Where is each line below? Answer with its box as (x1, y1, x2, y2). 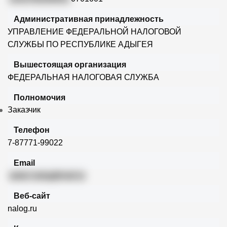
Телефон (14, 126, 50, 135)
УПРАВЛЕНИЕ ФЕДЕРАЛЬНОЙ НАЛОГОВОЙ (8, 27, 181, 36)
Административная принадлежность (14, 15, 164, 24)
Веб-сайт (14, 192, 50, 201)
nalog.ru (8, 204, 37, 213)
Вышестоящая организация (14, 60, 126, 69)
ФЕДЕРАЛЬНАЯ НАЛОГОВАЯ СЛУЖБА (8, 73, 159, 82)
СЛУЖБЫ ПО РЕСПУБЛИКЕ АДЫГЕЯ (8, 40, 153, 49)
